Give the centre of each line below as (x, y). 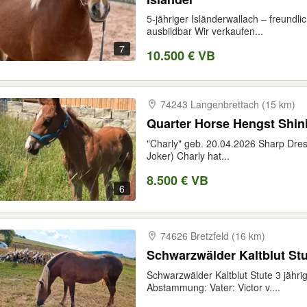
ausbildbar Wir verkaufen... (205, 31)
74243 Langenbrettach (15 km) (228, 104)
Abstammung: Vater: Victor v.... (213, 287)
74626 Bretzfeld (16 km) (213, 236)
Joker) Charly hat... (188, 156)
